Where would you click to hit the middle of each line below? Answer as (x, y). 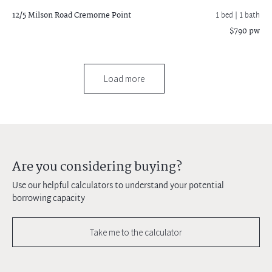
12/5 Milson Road (42, 15)
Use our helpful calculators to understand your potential (118, 186)
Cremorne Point (102, 15)
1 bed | (227, 15)
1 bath (250, 15)
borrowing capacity (49, 199)
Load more (124, 78)
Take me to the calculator (136, 232)
